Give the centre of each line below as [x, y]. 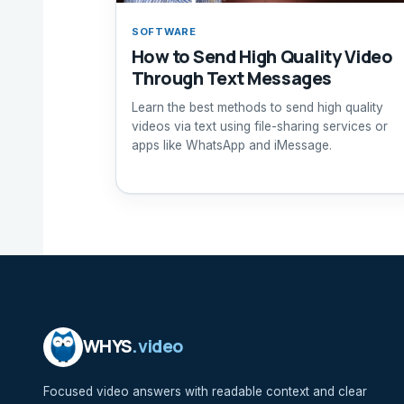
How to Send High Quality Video [262, 56]
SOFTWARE [164, 31]
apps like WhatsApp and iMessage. [231, 145]
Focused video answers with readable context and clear [205, 391]
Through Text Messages [231, 78]
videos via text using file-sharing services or [259, 126]
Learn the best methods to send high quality [257, 107]
